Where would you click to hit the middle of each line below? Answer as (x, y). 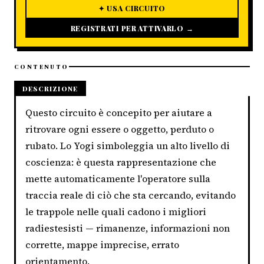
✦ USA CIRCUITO (132, 8)
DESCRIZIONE (50, 88)
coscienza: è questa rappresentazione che (121, 162)
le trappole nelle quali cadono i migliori (116, 211)
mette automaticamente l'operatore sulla (118, 178)
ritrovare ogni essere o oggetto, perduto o (120, 129)
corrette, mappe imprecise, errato (102, 244)
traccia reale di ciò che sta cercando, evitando (131, 195)
